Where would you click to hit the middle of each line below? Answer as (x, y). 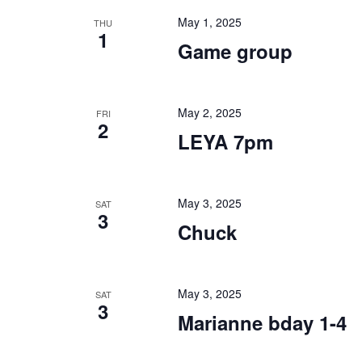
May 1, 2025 (209, 22)
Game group (235, 51)
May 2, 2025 (209, 112)
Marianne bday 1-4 (262, 322)
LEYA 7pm (225, 141)
